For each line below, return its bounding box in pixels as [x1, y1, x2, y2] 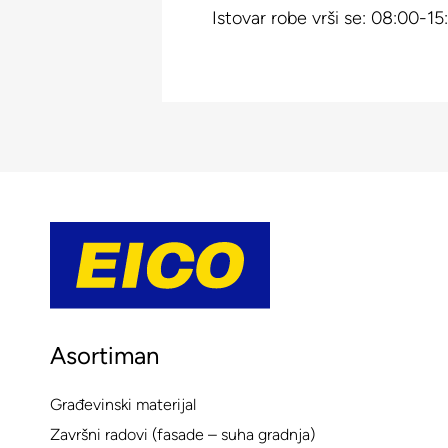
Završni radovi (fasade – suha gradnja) [50, 425, 315, 445]
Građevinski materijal [50, 395, 196, 415]
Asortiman [50, 341, 159, 371]
